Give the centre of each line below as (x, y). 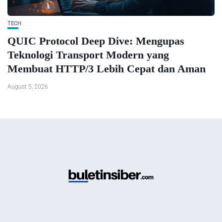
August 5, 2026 (28, 86)
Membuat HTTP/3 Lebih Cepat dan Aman (107, 68)
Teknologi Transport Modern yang (88, 55)
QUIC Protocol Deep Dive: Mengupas (96, 41)
